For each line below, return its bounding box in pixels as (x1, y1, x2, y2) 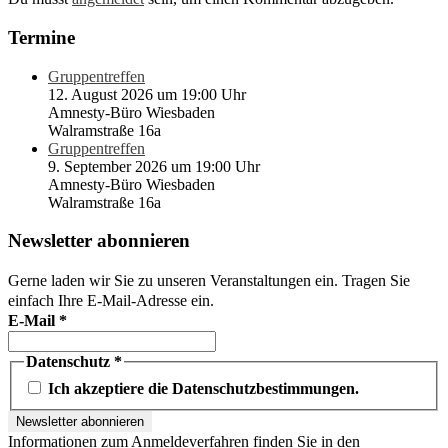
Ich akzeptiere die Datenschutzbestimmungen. (44, 379, 359, 397)
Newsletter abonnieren (8, 230, 190, 252)
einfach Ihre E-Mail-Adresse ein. (8, 292, 214, 309)
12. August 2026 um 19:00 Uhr (48, 85, 246, 103)
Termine (8, 26, 75, 48)
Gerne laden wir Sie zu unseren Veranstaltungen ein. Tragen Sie (8, 272, 410, 289)
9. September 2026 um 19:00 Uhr (48, 157, 260, 175)
